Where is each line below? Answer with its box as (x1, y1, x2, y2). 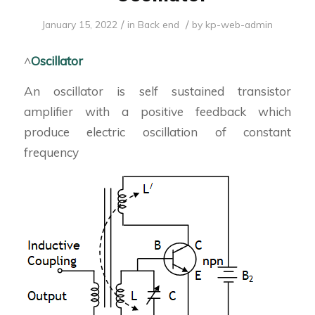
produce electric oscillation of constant (23, 124, 292, 140)
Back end (138, 18, 180, 30)
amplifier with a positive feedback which (23, 104, 292, 120)
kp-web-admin (205, 18, 274, 30)
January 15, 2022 (41, 18, 118, 30)
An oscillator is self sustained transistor (23, 84, 292, 99)
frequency (23, 145, 79, 160)
